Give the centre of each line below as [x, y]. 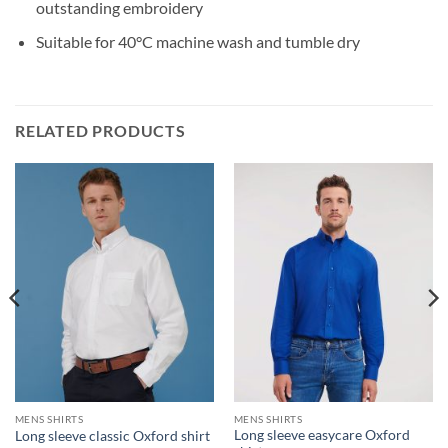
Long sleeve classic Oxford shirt [112, 435]
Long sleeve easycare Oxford [321, 435]
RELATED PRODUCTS [100, 131]
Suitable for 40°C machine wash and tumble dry [197, 42]
